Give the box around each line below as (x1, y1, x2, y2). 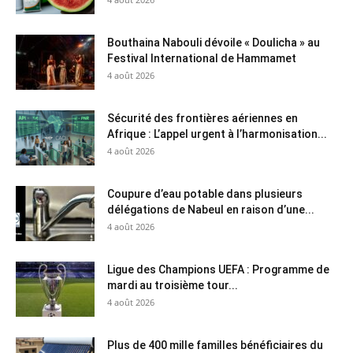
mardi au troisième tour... (107, 279, 238, 292)
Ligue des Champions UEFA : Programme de (107, 263, 329, 277)
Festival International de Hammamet (107, 52, 299, 65)
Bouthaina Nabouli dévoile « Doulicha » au (107, 36, 320, 50)
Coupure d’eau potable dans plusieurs (107, 188, 303, 201)
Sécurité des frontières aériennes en (107, 112, 298, 125)
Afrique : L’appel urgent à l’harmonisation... (107, 128, 327, 141)
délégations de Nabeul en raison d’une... (107, 203, 314, 217)
